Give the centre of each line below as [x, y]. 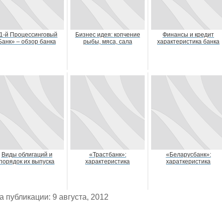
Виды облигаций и [27, 155]
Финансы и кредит [188, 35]
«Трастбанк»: [108, 155]
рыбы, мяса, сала [108, 42]
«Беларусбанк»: [188, 155]
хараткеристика [188, 162]
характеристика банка [188, 42]
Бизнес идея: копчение [108, 35]
